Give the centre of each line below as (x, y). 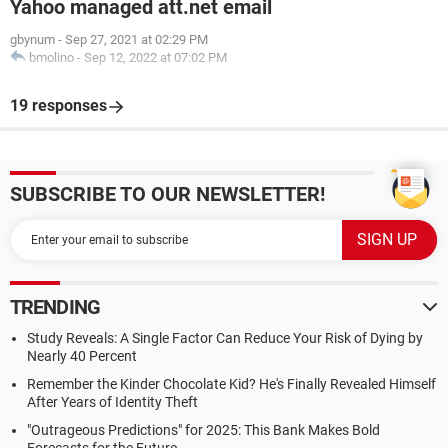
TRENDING (55, 307)
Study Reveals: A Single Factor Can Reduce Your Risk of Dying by (225, 338)
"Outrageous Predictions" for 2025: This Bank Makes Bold (203, 430)
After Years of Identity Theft (112, 402)
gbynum (32, 39)
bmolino (51, 57)
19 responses (58, 105)
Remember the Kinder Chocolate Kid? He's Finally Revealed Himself (231, 384)
